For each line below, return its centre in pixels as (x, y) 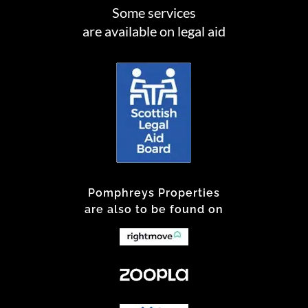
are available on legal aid (154, 31)
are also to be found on (154, 210)
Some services (154, 13)
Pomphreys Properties (154, 193)
